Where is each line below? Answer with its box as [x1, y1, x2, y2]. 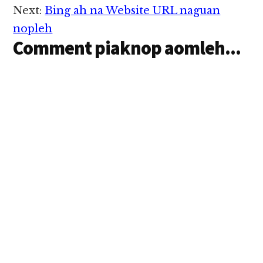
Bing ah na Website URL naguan [45, 4, 221, 18]
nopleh [13, 22, 53, 36]
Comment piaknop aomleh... [13, 36, 241, 60]
